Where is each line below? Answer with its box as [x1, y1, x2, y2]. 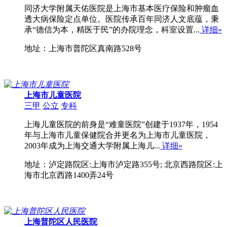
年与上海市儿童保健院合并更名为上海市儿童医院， [24, 131, 211, 140]
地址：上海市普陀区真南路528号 [24, 44, 142, 53]
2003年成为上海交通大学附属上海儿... [24, 141, 160, 150]
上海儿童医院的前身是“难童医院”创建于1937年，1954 [24, 120, 218, 129]
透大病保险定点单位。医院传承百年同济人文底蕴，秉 [24, 15, 219, 24]
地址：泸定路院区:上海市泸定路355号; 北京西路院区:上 [24, 160, 223, 169]
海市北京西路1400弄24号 [24, 171, 113, 180]
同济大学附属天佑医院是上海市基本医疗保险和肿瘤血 [24, 4, 219, 13]
